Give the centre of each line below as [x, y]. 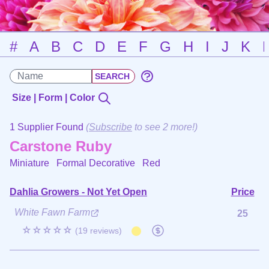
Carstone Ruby [61, 146]
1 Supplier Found [48, 127]
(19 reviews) [98, 230]
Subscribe [110, 127]
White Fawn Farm [52, 212]
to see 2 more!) [165, 127]
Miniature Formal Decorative [76, 163]
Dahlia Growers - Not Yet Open [78, 192]
